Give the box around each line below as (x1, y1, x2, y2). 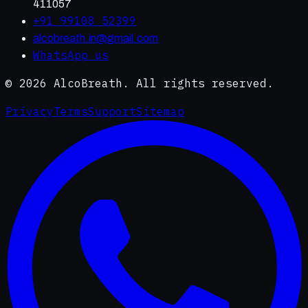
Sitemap (136, 104, 184, 118)
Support (88, 104, 136, 118)
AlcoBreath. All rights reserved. (47, 76, 274, 90)
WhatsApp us (33, 47, 109, 62)
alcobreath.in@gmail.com (33, 32, 158, 44)
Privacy (5, 104, 54, 118)
